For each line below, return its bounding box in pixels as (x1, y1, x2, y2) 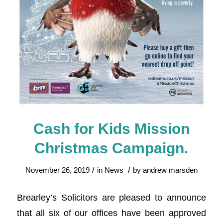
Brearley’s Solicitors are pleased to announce (16, 192, 207, 203)
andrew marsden (142, 166, 198, 174)
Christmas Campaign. (34, 139, 189, 156)
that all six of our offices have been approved (16, 208, 207, 219)
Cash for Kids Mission (33, 120, 190, 137)
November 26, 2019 (25, 166, 90, 174)
